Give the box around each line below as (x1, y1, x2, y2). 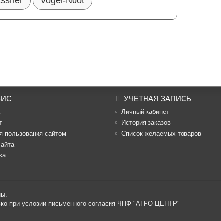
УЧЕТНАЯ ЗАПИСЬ (124, 94, 191, 103)
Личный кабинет (121, 108, 169, 115)
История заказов (121, 119, 171, 126)
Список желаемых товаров (121, 130, 201, 137)
